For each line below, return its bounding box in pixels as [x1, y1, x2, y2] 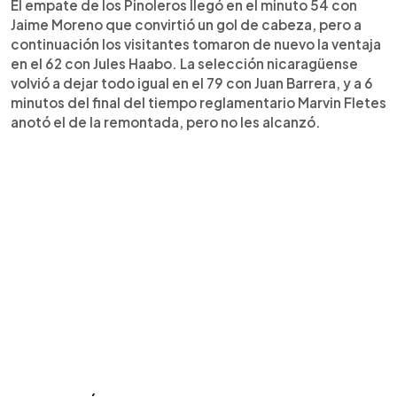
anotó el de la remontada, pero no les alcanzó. [11, 113, 321, 130]
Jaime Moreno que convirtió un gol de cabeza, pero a [11, 15, 362, 33]
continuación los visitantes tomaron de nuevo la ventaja [11, 35, 381, 52]
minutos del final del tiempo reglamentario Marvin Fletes [11, 93, 386, 111]
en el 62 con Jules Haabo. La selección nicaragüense [11, 54, 358, 72]
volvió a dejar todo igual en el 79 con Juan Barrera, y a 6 [11, 74, 373, 91]
